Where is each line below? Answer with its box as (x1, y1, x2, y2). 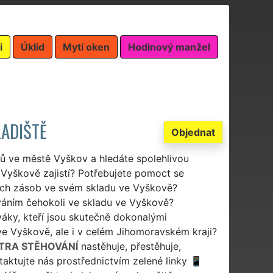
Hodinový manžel (128, 40, 210, 53)
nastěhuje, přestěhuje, (77, 239, 181, 252)
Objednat (171, 126, 215, 138)
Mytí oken (63, 40, 110, 53)
